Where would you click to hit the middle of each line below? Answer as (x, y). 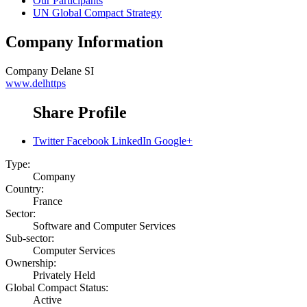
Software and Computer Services (104, 226)
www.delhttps (36, 83)
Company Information (84, 41)
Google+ (173, 141)
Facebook (88, 141)
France (48, 201)
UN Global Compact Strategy (97, 12)
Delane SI (72, 71)
